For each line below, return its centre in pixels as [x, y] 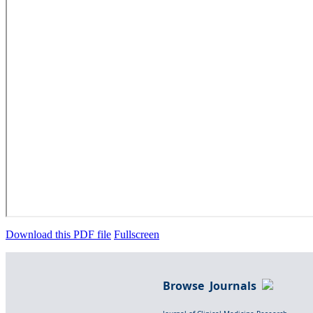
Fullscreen [137, 234]
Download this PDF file [58, 234]
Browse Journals [212, 285]
